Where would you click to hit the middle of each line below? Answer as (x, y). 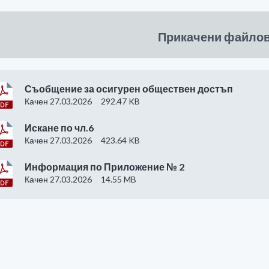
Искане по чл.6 (59, 128)
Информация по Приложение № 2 (104, 167)
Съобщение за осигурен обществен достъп (129, 89)
